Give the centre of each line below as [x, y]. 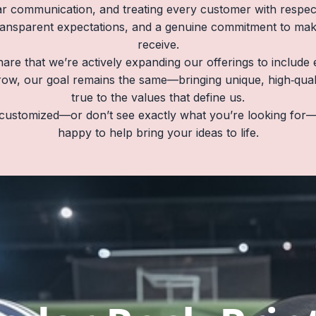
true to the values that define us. [158, 97]
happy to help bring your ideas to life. [158, 133]
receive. [158, 44]
